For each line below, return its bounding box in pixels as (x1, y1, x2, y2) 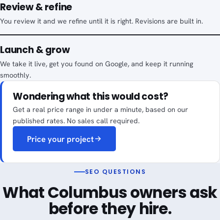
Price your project (27, 133, 94, 144)
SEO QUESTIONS (84, 167, 146, 176)
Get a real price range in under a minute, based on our (13, 105, 189, 114)
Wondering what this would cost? (13, 90, 168, 104)
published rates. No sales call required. (13, 116, 140, 126)
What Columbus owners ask (2, 182, 218, 204)
